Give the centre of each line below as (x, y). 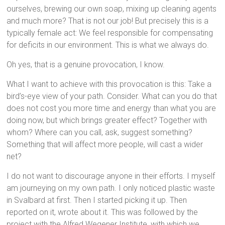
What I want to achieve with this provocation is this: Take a (109, 84)
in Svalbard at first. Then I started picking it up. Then (97, 200)
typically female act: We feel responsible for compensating (110, 33)
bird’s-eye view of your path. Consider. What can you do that (112, 96)
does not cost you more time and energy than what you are (111, 108)
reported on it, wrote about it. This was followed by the (102, 212)
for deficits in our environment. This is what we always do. (108, 45)
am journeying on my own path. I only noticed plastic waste (111, 188)
